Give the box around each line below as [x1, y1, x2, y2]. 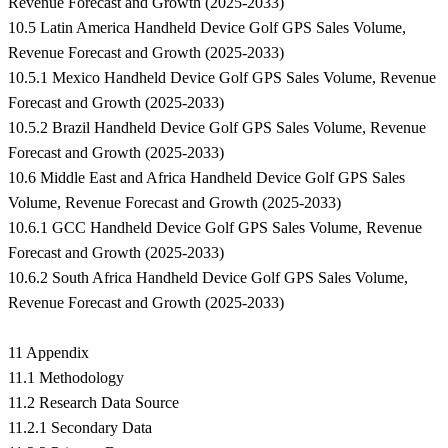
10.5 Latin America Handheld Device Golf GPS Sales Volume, [8, 19, 406, 37]
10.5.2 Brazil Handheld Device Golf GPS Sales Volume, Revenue [8, 119, 426, 137]
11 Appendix [8, 344, 89, 362]
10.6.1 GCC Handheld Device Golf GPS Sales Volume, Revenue [8, 219, 422, 237]
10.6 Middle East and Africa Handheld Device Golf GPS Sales [8, 169, 405, 187]
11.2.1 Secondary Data [8, 419, 152, 437]
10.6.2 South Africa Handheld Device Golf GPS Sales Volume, [8, 269, 408, 287]
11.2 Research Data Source [8, 394, 179, 412]
